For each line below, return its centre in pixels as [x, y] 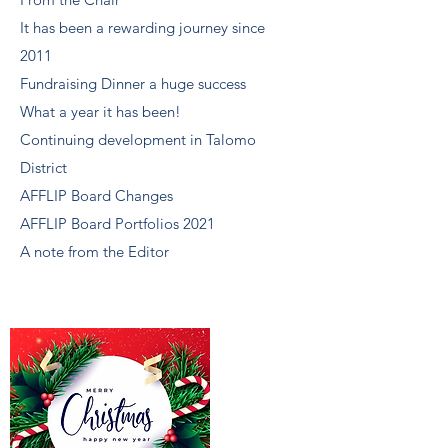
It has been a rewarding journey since [142, 27]
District [43, 167]
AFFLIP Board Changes [96, 195]
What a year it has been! [100, 111]
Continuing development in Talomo [138, 139]
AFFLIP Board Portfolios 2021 [117, 223]
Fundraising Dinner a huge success [133, 83]
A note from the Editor [94, 251]
